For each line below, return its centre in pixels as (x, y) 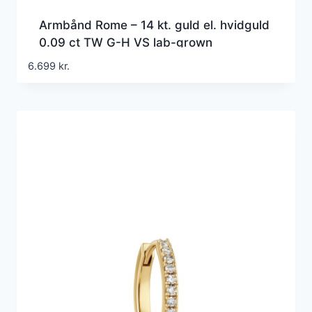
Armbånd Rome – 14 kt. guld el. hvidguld (154, 25)
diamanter (68, 60)
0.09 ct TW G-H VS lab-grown (126, 43)
